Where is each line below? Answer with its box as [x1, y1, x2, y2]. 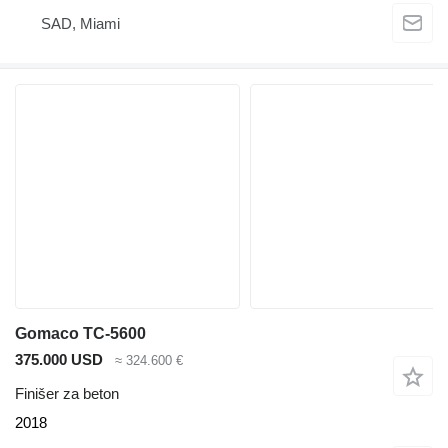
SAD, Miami [41, 15, 120, 33]
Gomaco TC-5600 [15, 324, 146, 342]
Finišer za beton [15, 385, 119, 403]
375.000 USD [15, 350, 103, 368]
